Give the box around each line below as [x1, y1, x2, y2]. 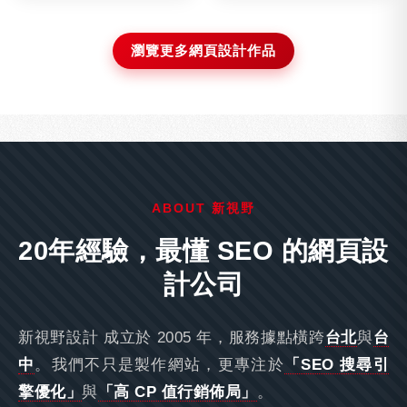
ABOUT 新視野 [152, 201, 255, 215]
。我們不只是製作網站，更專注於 [35, 356, 284, 373]
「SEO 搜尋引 [283, 356, 390, 373]
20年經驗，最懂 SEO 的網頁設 [18, 236, 389, 265]
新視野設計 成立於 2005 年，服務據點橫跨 [18, 329, 325, 346]
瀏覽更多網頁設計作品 [131, 43, 276, 58]
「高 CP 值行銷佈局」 [97, 383, 257, 401]
